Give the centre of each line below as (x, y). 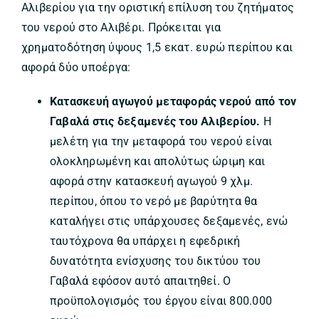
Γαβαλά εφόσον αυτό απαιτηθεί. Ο (140, 281)
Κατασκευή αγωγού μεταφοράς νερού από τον (173, 102)
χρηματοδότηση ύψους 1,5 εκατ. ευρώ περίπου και (157, 48)
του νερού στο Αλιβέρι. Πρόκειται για (121, 28)
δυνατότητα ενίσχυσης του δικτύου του (155, 261)
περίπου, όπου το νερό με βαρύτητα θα (153, 202)
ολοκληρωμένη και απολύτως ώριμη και (157, 162)
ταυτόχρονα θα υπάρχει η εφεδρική (145, 241)
